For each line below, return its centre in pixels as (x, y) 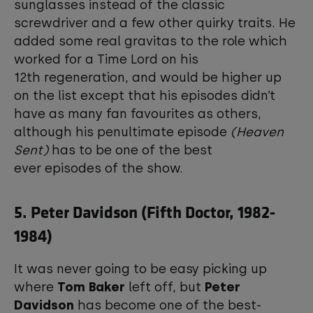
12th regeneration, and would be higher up (148, 78)
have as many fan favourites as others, (138, 114)
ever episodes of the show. (100, 168)
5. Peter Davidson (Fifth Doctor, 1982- (145, 211)
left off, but (165, 287)
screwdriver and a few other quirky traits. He (155, 23)
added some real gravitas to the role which (151, 41)
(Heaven (257, 132)
